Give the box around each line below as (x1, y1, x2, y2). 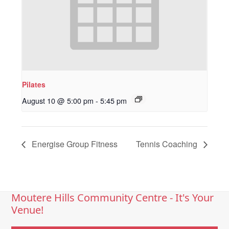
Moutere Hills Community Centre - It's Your (11, 191, 214, 205)
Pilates (22, 79, 46, 90)
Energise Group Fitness (30, 138, 118, 150)
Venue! (11, 203, 44, 217)
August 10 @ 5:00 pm (22, 95, 94, 106)
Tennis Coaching (135, 138, 199, 150)
